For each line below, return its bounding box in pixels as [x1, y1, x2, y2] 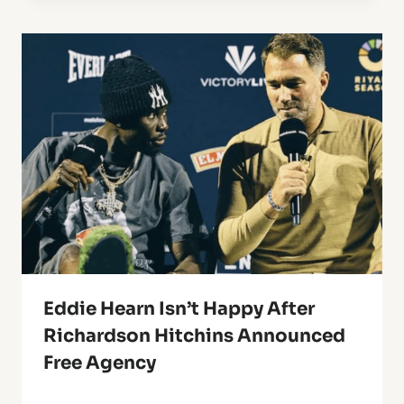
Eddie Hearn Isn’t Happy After [43, 298, 315, 321]
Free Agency [43, 352, 156, 375]
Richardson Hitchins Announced [43, 325, 345, 348]
